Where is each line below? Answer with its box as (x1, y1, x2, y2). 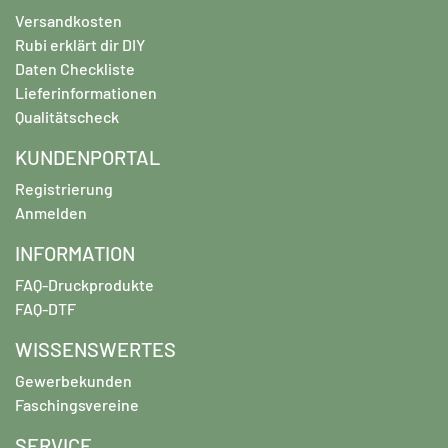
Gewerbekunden (15, 371, 132, 390)
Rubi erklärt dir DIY (15, 35, 145, 54)
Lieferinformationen (15, 83, 157, 102)
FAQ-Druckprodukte (15, 275, 154, 294)
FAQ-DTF (15, 299, 76, 318)
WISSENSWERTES (15, 337, 176, 361)
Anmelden (15, 203, 87, 222)
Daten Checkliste (15, 59, 135, 78)
